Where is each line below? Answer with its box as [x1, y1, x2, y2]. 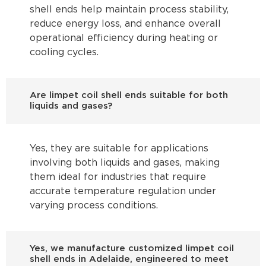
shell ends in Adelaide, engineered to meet [30, 255, 229, 264]
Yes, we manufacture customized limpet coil [30, 245, 234, 253]
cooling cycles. [30, 48, 99, 58]
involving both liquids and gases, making [30, 159, 220, 168]
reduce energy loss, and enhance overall [30, 20, 221, 29]
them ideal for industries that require [30, 173, 206, 182]
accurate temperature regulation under [30, 187, 216, 197]
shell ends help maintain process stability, [30, 5, 229, 15]
